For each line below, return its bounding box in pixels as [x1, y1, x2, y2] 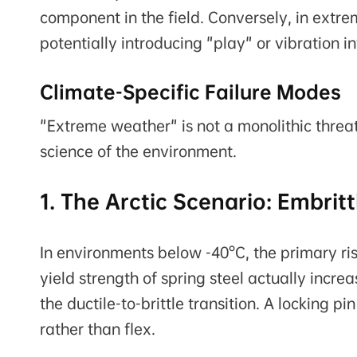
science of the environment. [40, 141, 237, 161]
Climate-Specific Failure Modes [40, 80, 341, 104]
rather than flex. [40, 319, 155, 339]
